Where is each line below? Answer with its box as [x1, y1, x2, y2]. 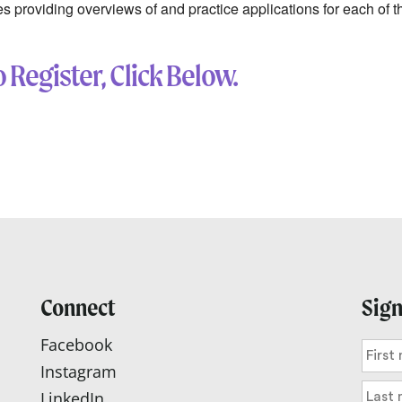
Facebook [39, 333, 112, 355]
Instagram [39, 360, 117, 382]
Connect [39, 292, 115, 322]
